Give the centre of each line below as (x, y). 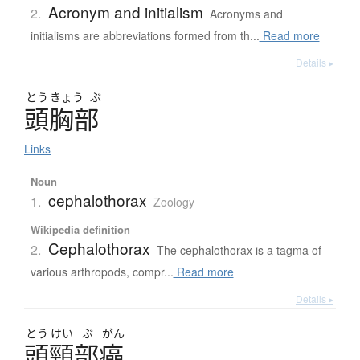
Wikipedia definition (80, 230)
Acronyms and (246, 14)
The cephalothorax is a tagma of (239, 250)
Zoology (174, 202)
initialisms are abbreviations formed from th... (145, 36)
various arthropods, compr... (102, 272)
